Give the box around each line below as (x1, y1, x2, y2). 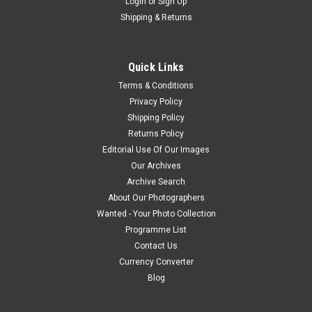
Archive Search (127, 177, 185, 187)
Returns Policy (128, 129, 184, 139)
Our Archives (131, 161, 181, 171)
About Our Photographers (107, 193, 205, 203)
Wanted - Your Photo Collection (96, 209, 216, 219)
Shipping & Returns (120, 13, 192, 23)
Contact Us (134, 241, 178, 251)
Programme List (125, 225, 187, 235)
